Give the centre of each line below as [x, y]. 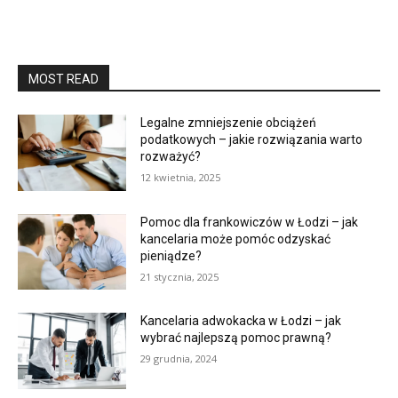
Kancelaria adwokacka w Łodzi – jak [241, 321]
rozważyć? [171, 156]
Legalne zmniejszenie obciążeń [229, 123]
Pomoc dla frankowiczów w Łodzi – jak [250, 222]
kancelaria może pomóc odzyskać [236, 239]
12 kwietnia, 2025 [181, 177]
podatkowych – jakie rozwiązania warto [252, 139]
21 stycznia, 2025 [180, 276]
